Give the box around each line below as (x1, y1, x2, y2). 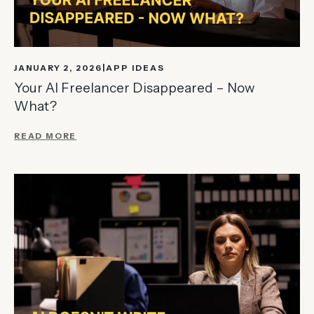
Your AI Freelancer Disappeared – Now (14, 79, 255, 96)
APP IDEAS (106, 62, 165, 73)
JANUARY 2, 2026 (14, 62, 102, 73)
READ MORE (14, 130, 77, 141)
